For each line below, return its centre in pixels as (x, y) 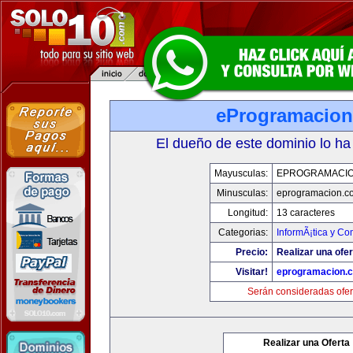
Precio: (252, 252)
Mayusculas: (241, 173)
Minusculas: (242, 193)
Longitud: (248, 213)
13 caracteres (306, 213)
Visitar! (252, 272)
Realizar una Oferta (307, 343)
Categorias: (243, 232)
